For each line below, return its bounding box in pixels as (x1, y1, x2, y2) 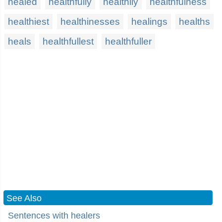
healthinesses (60, 16, 120, 27)
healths (179, 16, 210, 27)
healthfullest (43, 36, 94, 47)
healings (131, 16, 167, 27)
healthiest (8, 16, 49, 27)
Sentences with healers (8, 211, 100, 221)
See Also (6, 193, 42, 203)
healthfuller (105, 36, 152, 47)
